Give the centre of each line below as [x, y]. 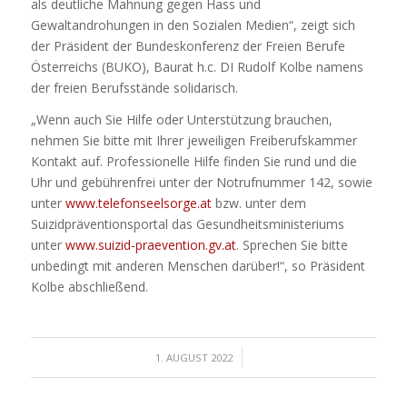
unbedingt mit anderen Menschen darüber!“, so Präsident [198, 266]
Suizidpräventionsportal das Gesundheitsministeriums [187, 224]
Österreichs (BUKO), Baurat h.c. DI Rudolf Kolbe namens [197, 67]
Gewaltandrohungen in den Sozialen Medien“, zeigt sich [193, 25]
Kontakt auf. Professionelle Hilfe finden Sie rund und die [194, 162]
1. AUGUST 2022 [194, 358]
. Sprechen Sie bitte [292, 245]
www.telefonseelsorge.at [138, 203]
